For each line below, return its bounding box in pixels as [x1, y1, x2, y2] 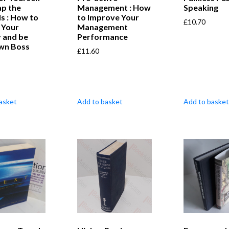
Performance [77, 32, 128, 42]
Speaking [183, 3, 218, 13]
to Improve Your [77, 12, 140, 22]
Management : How [77, 3, 151, 13]
